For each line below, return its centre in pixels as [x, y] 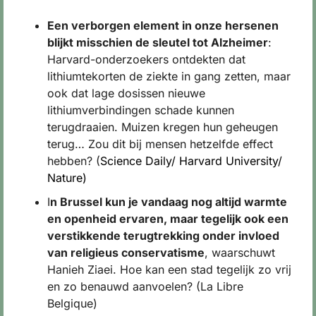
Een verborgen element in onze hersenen [163, 26]
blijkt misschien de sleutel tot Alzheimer [158, 43]
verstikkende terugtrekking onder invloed [163, 236]
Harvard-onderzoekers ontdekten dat [146, 60]
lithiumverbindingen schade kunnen [141, 110]
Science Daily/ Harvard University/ [191, 161]
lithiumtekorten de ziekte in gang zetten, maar [169, 77]
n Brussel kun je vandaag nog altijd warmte [169, 202]
